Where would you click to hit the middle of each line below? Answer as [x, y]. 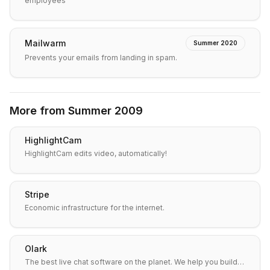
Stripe [37, 194]
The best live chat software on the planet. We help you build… [209, 262]
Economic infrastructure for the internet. [95, 208]
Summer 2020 [215, 43]
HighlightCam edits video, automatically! [96, 153]
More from [39, 111]
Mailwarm [45, 43]
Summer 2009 [105, 111]
